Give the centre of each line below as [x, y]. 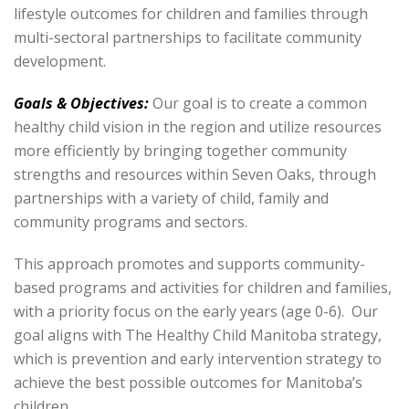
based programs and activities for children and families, [203, 288]
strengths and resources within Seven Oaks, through [195, 174]
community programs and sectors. [131, 222]
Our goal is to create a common [260, 103]
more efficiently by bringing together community [180, 151]
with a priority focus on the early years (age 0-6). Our [196, 311]
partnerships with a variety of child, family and [171, 198]
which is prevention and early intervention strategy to [198, 359]
